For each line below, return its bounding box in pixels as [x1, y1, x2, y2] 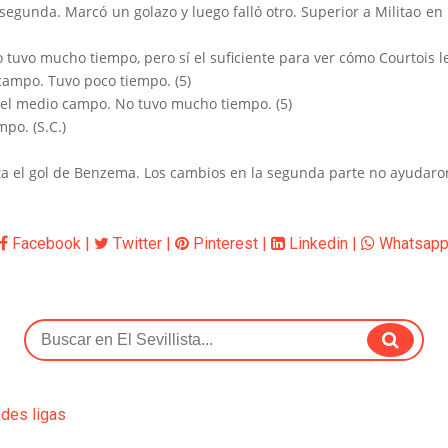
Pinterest [189, 233, 258, 253]
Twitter [109, 233, 162, 253]
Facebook [8, 233, 81, 253]
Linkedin [285, 233, 348, 253]
